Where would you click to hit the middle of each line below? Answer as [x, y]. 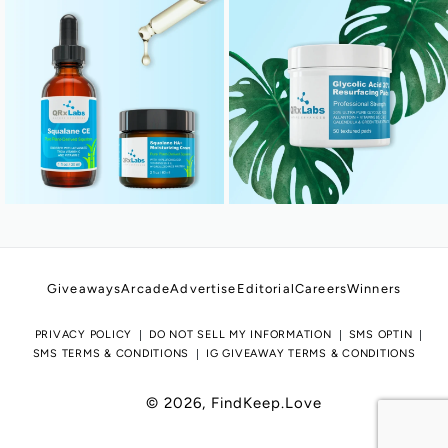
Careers [320, 288]
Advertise [203, 288]
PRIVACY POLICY [83, 335]
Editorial [265, 288]
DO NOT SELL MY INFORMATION [240, 335]
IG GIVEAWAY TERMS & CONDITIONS [311, 354]
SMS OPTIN [380, 335]
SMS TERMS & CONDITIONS [110, 354]
